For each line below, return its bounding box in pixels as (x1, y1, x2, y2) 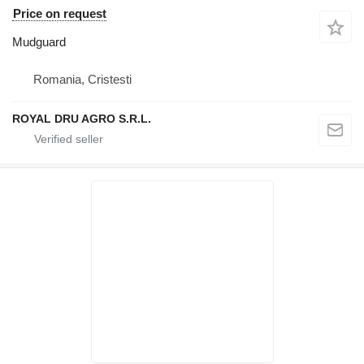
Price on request (13, 6, 106, 21)
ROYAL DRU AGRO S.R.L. (12, 112, 151, 126)
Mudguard (12, 35, 66, 50)
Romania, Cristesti (33, 72, 132, 87)
